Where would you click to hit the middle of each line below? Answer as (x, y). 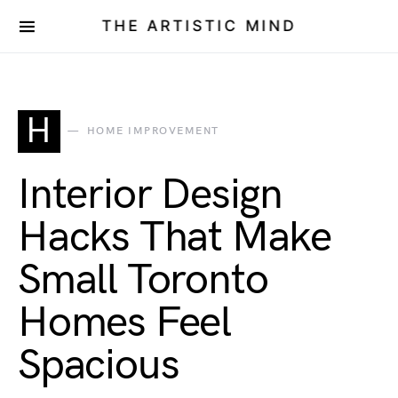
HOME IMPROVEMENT (153, 131)
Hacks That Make (175, 238)
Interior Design (150, 195)
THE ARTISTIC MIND (199, 26)
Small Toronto (143, 280)
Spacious (99, 366)
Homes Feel (125, 323)
